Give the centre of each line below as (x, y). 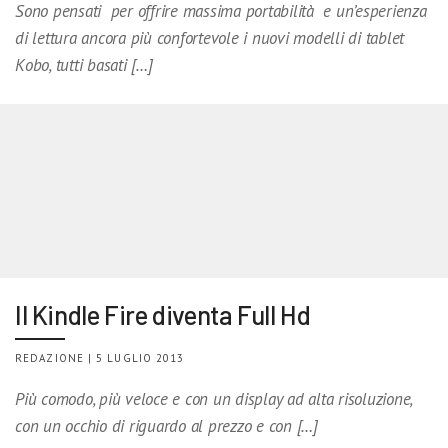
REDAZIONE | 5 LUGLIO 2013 (100, 357)
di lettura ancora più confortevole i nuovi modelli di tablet (210, 37)
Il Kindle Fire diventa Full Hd (163, 314)
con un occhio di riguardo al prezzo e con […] (166, 425)
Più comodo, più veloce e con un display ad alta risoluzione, (214, 398)
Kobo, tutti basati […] (84, 64)
